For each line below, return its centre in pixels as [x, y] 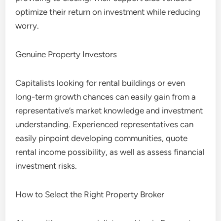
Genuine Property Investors [66, 54]
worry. [27, 26]
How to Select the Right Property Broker [90, 194]
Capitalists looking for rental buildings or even [100, 83]
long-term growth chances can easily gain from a [106, 97]
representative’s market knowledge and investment [109, 110]
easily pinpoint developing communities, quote [102, 138]
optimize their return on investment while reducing [108, 12]
